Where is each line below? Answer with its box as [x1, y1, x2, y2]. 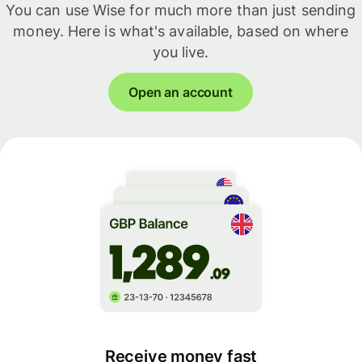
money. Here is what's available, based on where [13, 22, 348, 40]
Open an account [128, 83, 233, 100]
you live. [152, 43, 209, 61]
